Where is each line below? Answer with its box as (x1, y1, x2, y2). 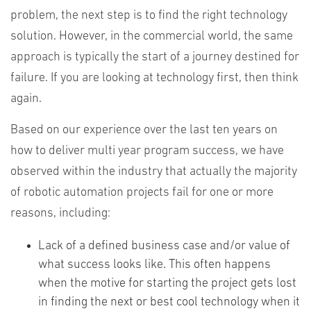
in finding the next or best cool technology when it (38, 296, 300, 309)
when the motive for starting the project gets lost (38, 277, 296, 290)
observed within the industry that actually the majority (10, 165, 297, 178)
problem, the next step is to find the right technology (10, 9, 287, 22)
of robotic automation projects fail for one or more (10, 186, 274, 199)
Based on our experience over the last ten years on (10, 124, 278, 137)
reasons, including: (10, 207, 110, 220)
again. (10, 92, 42, 106)
